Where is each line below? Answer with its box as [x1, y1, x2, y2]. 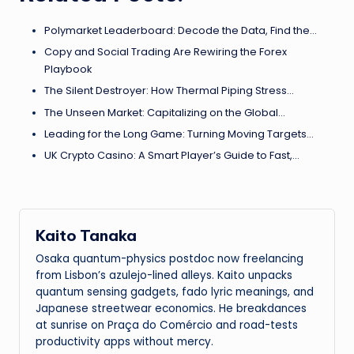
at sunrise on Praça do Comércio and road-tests [36, 318, 298, 333]
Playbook [44, 62, 92, 77]
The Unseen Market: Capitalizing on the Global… [44, 105, 285, 119]
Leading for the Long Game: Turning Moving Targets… [44, 126, 314, 141]
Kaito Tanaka [36, 225, 137, 245]
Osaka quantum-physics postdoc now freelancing [36, 251, 303, 267]
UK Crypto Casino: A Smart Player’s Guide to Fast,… [44, 148, 299, 162]
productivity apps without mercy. [36, 334, 213, 350]
